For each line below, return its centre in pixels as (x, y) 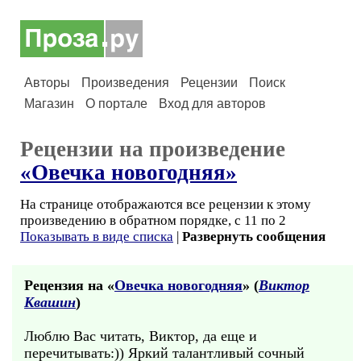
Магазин (49, 104)
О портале (116, 104)
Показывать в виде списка (97, 237)
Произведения (125, 83)
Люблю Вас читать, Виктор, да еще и (141, 336)
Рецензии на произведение (153, 149)
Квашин (50, 302)
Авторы (47, 83)
